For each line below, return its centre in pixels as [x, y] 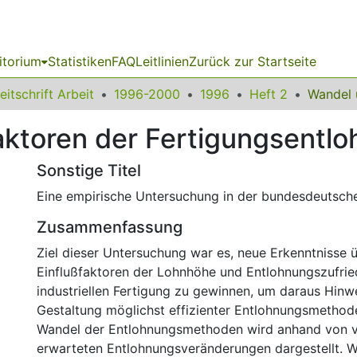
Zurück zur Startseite [253, 61]
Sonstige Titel [89, 171]
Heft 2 [269, 94]
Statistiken [80, 61]
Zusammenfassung [110, 227]
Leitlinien [162, 61]
